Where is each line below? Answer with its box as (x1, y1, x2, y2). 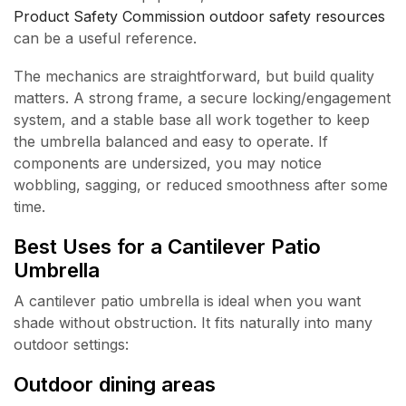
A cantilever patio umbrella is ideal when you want (14, 292, 361, 311)
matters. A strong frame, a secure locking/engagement (14, 89, 391, 108)
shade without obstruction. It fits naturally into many (14, 314, 372, 333)
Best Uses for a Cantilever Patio (14, 234, 321, 259)
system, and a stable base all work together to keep (14, 111, 370, 130)
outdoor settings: (14, 335, 129, 354)
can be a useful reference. (14, 28, 197, 47)
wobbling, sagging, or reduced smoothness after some (14, 176, 388, 195)
